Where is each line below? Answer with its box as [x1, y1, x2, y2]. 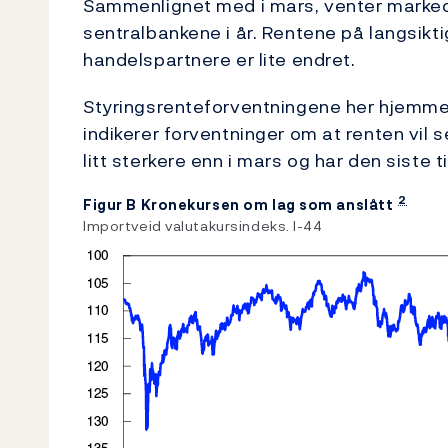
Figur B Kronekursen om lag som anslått [83, 194, 394, 215]
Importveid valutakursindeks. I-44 [83, 215, 323, 236]
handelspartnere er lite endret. [83, 46, 356, 73]
